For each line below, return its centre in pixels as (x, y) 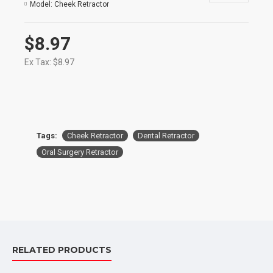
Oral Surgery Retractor (80, 152)
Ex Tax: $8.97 (49, 62)
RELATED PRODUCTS (62, 250)
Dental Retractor (166, 136)
